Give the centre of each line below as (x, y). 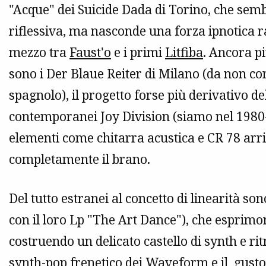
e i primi (138, 53)
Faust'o (90, 53)
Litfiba (184, 53)
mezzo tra (39, 53)
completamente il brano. (80, 159)
